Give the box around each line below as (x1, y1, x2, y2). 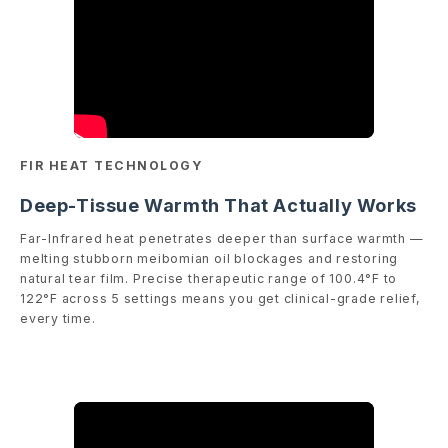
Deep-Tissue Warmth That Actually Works (20, 194, 417, 217)
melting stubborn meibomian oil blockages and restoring (20, 251, 399, 267)
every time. (20, 311, 96, 327)
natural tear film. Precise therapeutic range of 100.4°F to (20, 271, 398, 287)
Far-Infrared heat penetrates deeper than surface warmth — (20, 231, 424, 247)
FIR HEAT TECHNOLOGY (20, 157, 203, 173)
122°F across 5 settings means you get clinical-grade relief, (20, 291, 421, 307)
